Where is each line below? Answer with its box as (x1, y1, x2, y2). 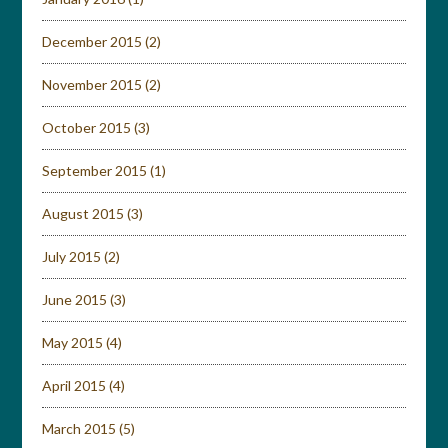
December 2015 (42, 33, 143, 50)
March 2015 (42, 420, 117, 437)
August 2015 (42, 205, 125, 222)
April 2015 (42, 377, 107, 394)
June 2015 (42, 291, 108, 308)
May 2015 (42, 334, 104, 351)
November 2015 (42, 76, 143, 93)
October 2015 (42, 119, 132, 136)
